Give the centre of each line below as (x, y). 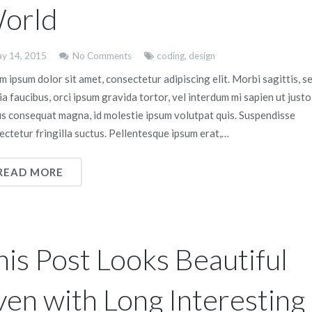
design (202, 56)
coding (171, 56)
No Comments (102, 56)
